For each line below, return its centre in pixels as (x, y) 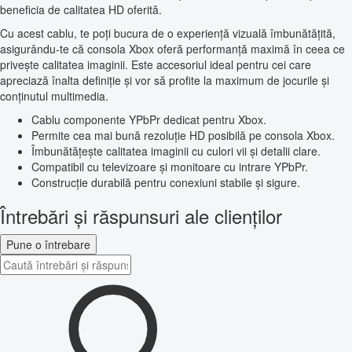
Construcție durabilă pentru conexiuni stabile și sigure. (166, 183)
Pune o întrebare (48, 245)
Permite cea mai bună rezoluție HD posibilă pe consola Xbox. (183, 136)
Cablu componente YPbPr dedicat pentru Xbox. (149, 120)
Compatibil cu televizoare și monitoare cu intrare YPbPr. (170, 167)
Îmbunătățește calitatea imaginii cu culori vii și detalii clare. (176, 151)
